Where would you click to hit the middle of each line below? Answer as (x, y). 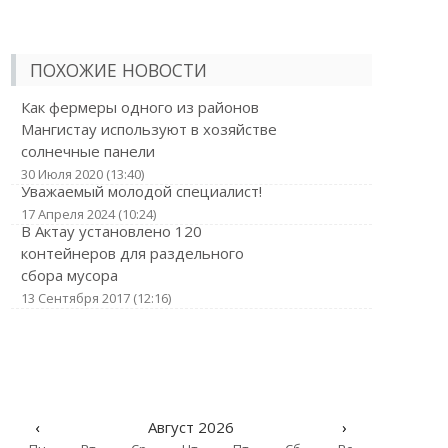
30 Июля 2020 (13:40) (82, 174)
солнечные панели (87, 151)
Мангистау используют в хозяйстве (148, 129)
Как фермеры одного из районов (139, 107)
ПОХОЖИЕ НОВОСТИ (118, 70)
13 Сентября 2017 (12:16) (95, 298)
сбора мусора (69, 275)
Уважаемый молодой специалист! (141, 191)
